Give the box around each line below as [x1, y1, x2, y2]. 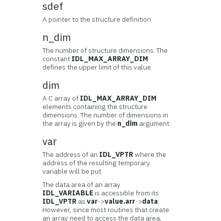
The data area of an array [42, 180, 121, 189]
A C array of [42, 94, 80, 103]
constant [42, 54, 72, 63]
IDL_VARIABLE [42, 188, 94, 197]
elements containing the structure [42, 102, 148, 111]
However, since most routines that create [42, 205, 170, 214]
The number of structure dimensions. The [42, 46, 168, 55]
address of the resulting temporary [42, 158, 150, 167]
